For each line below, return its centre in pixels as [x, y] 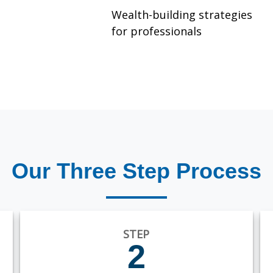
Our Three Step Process [136, 171]
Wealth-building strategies [182, 15]
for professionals [157, 31]
